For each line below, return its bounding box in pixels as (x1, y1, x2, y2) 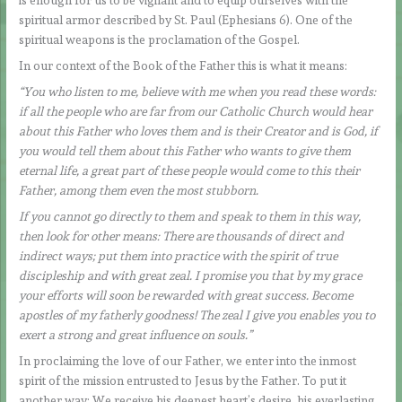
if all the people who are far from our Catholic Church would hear (19, 104, 373, 119)
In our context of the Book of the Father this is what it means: (19, 58, 348, 74)
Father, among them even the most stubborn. (19, 183, 259, 198)
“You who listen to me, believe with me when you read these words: (19, 84, 377, 100)
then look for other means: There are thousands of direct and (19, 228, 345, 243)
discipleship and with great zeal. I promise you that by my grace (19, 267, 363, 283)
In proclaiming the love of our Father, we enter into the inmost (19, 353, 357, 368)
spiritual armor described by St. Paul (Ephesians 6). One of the (19, 13, 354, 28)
